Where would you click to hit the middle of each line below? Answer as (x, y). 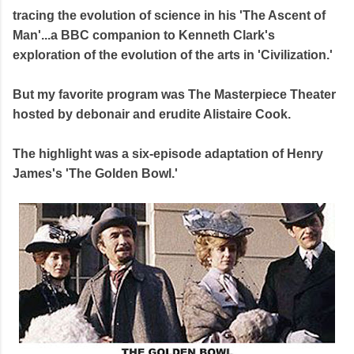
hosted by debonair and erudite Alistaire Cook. (152, 114)
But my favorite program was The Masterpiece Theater (174, 94)
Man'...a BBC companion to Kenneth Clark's (144, 35)
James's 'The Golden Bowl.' (95, 173)
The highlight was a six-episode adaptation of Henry (168, 153)
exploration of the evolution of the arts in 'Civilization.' (173, 55)
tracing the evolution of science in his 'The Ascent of (169, 15)
